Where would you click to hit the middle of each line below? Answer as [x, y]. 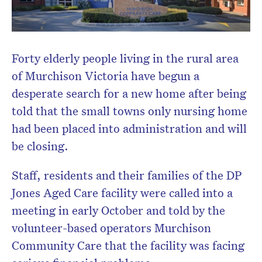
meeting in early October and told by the [118, 210]
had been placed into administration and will [129, 128]
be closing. [42, 146]
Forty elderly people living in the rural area [125, 58]
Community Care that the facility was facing [128, 245]
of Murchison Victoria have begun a [106, 76]
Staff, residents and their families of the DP [127, 175]
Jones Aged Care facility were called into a [122, 193]
